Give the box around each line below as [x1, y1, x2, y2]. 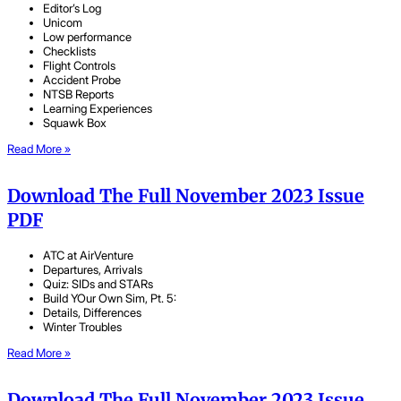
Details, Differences [43, 304, 141, 320]
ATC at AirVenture [43, 247, 133, 262]
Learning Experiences [43, 101, 152, 116]
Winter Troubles [43, 319, 122, 334]
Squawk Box [43, 115, 107, 131]
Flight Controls [43, 58, 115, 73]
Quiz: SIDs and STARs [43, 276, 153, 291]
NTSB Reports [43, 87, 114, 102]
